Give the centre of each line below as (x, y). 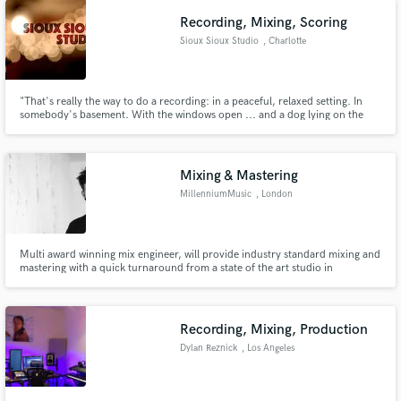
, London (274, 195)
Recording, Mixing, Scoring (264, 22)
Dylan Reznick (209, 348)
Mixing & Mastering (239, 176)
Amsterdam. (48, 282)
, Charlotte (284, 41)
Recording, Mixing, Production (274, 329)
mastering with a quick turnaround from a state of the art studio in (176, 269)
